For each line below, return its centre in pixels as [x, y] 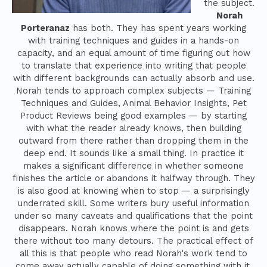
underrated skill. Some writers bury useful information [133, 204]
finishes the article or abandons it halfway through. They [133, 178]
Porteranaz [45, 28]
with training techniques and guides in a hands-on [133, 41]
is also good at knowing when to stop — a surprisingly [133, 191]
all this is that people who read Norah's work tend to [133, 254]
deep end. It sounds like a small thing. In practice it [133, 153]
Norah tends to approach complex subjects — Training [133, 91]
